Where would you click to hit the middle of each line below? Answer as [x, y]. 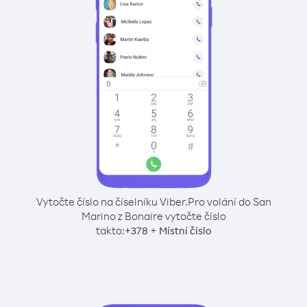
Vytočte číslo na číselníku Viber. [112, 201]
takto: [110, 230]
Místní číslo [185, 231]
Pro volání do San [229, 201]
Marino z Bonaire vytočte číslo [153, 216]
